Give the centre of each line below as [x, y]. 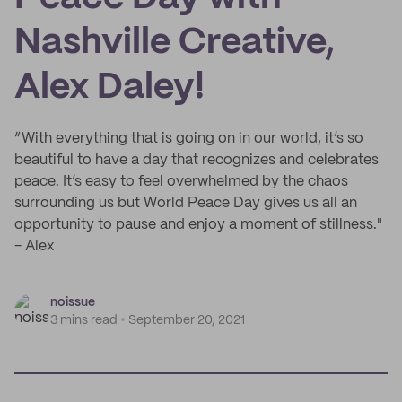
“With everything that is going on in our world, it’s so [189, 139]
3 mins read [84, 320]
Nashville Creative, [175, 43]
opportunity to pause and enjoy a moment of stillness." [198, 225]
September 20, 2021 [187, 320]
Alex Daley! [109, 88]
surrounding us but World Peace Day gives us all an [186, 203]
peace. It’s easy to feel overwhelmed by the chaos [181, 182]
